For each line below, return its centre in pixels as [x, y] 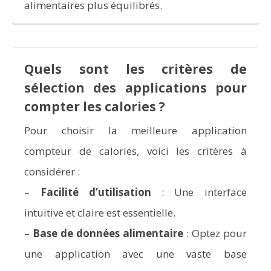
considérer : [52, 171]
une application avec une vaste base [135, 253]
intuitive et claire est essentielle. [100, 212]
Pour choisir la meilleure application [135, 130]
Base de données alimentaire [108, 233]
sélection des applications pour [135, 87]
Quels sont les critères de [135, 69]
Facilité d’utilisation [96, 192]
